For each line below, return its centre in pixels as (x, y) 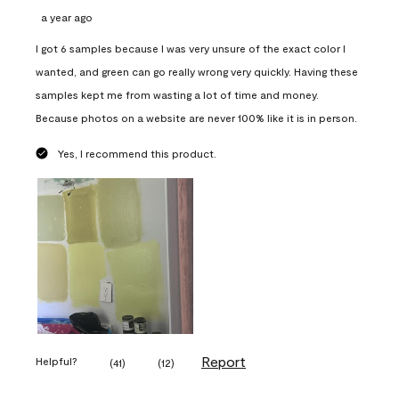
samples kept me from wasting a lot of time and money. (177, 94)
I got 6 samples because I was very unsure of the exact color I (191, 48)
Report (224, 361)
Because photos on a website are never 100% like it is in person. (196, 117)
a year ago (67, 16)
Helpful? (57, 361)
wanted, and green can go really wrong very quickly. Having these (197, 71)
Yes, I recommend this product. (137, 153)
